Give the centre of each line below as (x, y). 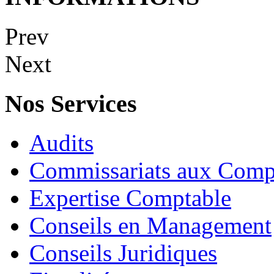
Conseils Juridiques (123, 253)
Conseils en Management (150, 226)
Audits (61, 143)
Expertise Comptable (130, 198)
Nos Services (71, 103)
